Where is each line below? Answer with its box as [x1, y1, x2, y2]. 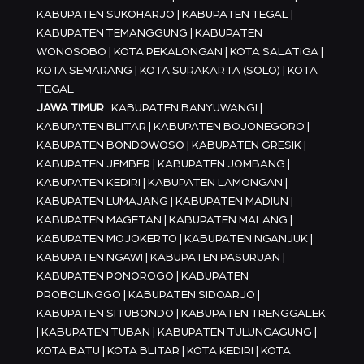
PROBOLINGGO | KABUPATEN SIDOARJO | [36, 289, 260, 301]
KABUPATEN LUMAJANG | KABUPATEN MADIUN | [36, 196, 293, 208]
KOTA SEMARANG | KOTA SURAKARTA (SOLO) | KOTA [36, 65, 318, 77]
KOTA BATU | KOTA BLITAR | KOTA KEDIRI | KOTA [36, 345, 291, 357]
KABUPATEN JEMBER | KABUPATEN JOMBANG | [36, 158, 290, 171]
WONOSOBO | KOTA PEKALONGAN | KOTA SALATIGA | [36, 46, 323, 58]
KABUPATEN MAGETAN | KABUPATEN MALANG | [36, 214, 292, 227]
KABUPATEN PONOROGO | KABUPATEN [36, 271, 249, 283]
